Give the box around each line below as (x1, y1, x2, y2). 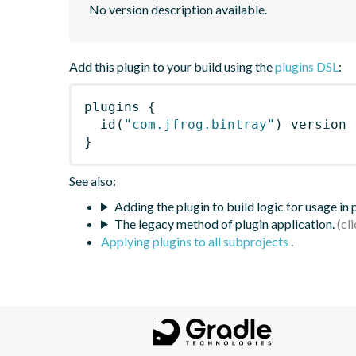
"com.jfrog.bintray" (124, 116, 275, 132)
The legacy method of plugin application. (114, 215, 335, 231)
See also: (69, 172, 116, 188)
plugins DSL (275, 58, 339, 74)
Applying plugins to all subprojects (101, 233, 291, 249)
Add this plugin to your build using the (69, 58, 275, 74)
